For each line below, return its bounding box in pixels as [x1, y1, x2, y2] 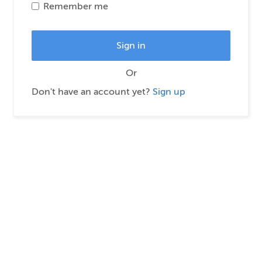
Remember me [43, 1, 108, 12]
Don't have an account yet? [32, 87, 153, 97]
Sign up [153, 87, 185, 97]
